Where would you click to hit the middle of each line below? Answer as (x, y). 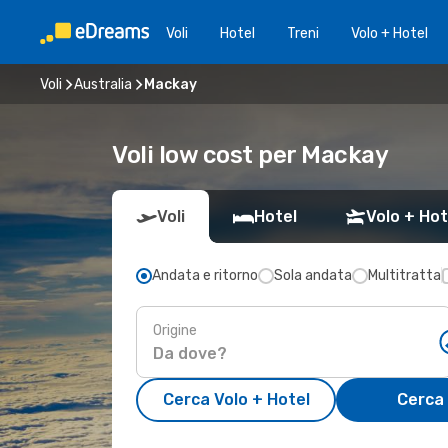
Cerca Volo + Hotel (236, 399)
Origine (175, 330)
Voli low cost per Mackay (250, 155)
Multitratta (404, 275)
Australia (103, 84)
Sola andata (313, 275)
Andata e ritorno (205, 275)
